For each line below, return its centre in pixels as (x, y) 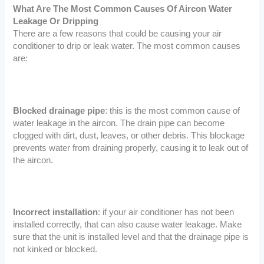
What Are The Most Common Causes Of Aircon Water (123, 9)
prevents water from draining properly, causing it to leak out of (131, 148)
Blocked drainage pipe (59, 110)
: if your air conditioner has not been (166, 212)
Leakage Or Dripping (56, 22)
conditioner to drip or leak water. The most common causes (127, 46)
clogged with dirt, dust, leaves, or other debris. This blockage (129, 135)
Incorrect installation (56, 212)
